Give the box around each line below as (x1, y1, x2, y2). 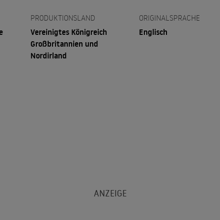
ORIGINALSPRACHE (139, 13, 200, 23)
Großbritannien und (30, 38, 98, 49)
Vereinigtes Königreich (30, 27, 107, 37)
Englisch (139, 27, 168, 37)
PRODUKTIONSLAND (30, 13, 95, 23)
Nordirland (30, 50, 67, 61)
